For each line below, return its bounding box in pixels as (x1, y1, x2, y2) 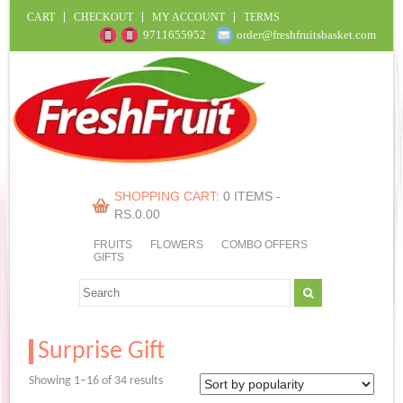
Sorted (162, 372, 196, 387)
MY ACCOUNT (151, 10, 225, 23)
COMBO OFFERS (221, 238, 308, 252)
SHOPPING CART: (113, 189, 223, 204)
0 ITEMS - (222, 189, 281, 204)
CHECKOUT (73, 10, 133, 23)
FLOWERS (150, 238, 203, 252)
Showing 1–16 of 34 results (29, 373, 164, 388)
